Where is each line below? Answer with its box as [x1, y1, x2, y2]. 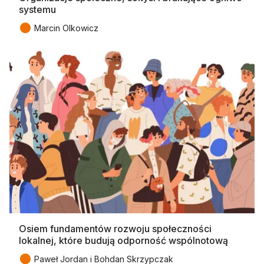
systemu [19, 3, 56, 15]
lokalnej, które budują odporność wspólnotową [19, 234, 228, 246]
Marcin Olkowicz [34, 22, 98, 33]
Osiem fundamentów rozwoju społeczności [19, 222, 212, 235]
